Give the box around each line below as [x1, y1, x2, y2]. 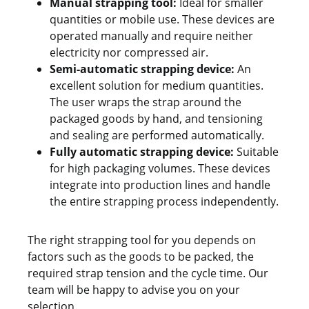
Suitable [234, 144, 279, 159]
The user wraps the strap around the [50, 94, 241, 110]
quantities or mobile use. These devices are [50, 12, 275, 27]
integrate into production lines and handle [50, 177, 270, 192]
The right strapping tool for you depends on [28, 232, 256, 248]
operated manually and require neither [50, 28, 253, 43]
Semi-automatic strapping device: [50, 61, 235, 77]
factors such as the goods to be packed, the [28, 249, 254, 264]
